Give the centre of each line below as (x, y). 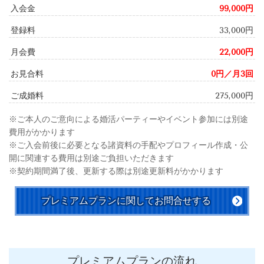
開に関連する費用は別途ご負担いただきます (91, 158)
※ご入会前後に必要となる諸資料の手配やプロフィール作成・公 (128, 145)
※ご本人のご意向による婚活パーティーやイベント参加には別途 (128, 119)
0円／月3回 (232, 74)
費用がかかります (42, 132)
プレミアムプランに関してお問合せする (126, 201)
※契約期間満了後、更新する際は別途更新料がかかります (116, 171)
